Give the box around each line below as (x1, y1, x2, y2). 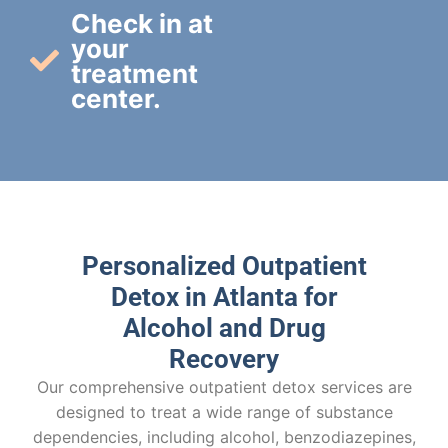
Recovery (169, 343, 279, 374)
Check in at (71, 7, 214, 39)
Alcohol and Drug (122, 312, 326, 343)
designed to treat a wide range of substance (55, 401, 393, 422)
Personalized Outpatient (81, 250, 367, 281)
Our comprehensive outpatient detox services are (36, 376, 412, 397)
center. (71, 82, 162, 114)
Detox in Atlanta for (110, 281, 338, 312)
